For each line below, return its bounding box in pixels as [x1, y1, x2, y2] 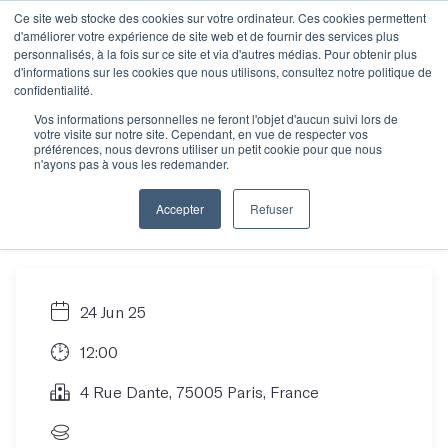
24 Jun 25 [80, 302, 146, 321]
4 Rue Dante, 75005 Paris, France [80, 382, 319, 401]
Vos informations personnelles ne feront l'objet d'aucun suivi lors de [34, 110, 398, 127]
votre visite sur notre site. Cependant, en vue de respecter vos [34, 125, 368, 142]
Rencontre [16, 77, 214, 134]
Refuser [249, 200, 293, 217]
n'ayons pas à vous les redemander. [34, 155, 229, 172]
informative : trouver [16, 129, 412, 186]
